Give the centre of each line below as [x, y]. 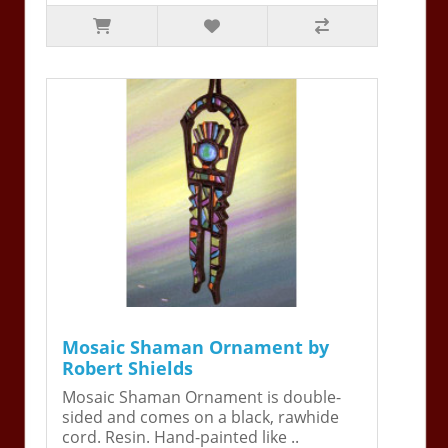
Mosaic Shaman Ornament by [196, 346]
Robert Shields [128, 367]
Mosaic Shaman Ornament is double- [202, 396]
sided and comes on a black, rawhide [201, 416]
